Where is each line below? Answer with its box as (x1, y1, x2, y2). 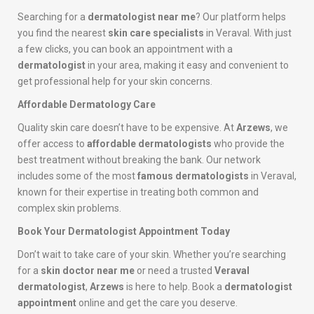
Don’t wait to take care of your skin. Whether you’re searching (18, 249, 286, 261)
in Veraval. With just (204, 27, 292, 39)
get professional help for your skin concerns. (18, 76, 212, 88)
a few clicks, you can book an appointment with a (18, 43, 233, 55)
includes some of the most (18, 170, 137, 182)
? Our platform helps (196, 11, 286, 23)
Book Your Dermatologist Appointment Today (18, 226, 230, 238)
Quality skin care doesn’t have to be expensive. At (18, 122, 236, 134)
